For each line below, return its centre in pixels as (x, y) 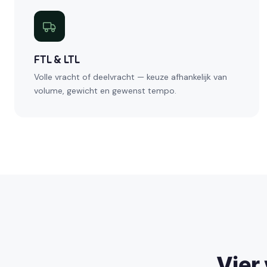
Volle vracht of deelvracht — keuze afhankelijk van (131, 77)
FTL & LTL (57, 60)
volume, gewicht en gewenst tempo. (105, 91)
